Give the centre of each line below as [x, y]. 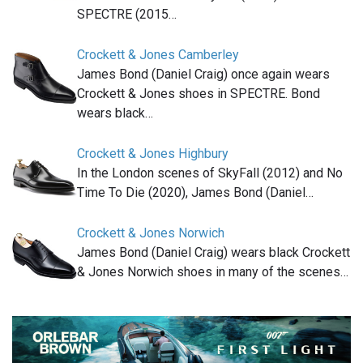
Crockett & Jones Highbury [153, 153]
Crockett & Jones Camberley [158, 54]
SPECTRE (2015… [127, 14]
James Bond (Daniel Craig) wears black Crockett [214, 252]
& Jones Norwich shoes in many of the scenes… [213, 271]
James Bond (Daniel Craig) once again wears [203, 74]
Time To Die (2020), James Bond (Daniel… [195, 192]
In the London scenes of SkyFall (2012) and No [210, 173]
